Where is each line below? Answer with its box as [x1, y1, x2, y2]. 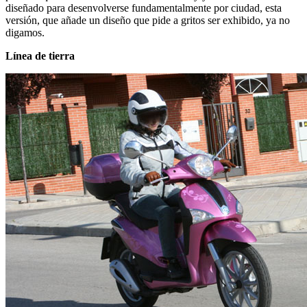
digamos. [5, 27, 45, 39]
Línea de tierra [5, 50, 75, 62]
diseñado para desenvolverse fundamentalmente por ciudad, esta [5, 2, 282, 14]
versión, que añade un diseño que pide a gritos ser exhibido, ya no [5, 14, 290, 27]
